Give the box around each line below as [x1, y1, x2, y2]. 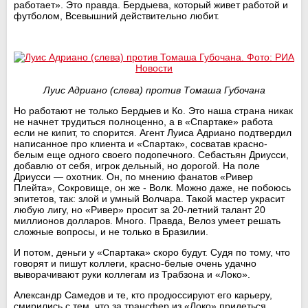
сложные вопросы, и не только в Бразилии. [14, 225, 208, 237]
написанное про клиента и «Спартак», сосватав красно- [14, 137, 267, 149]
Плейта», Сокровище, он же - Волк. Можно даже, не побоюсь [14, 181, 291, 193]
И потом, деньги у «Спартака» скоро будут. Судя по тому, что [14, 246, 290, 258]
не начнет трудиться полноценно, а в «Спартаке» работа [14, 115, 273, 127]
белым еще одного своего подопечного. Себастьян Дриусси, [14, 148, 289, 160]
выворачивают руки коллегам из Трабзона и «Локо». [14, 268, 250, 280]
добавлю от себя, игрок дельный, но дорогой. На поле [14, 159, 260, 171]
